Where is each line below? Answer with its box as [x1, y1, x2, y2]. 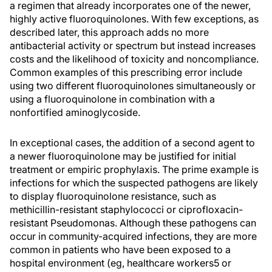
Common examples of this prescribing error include [10, 66, 242, 78]
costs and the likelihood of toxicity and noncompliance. [10, 53, 259, 65]
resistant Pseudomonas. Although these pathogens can [10, 217, 256, 229]
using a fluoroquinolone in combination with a [10, 93, 215, 105]
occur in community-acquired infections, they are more [10, 230, 257, 242]
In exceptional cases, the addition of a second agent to [10, 137, 255, 149]
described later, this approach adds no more [10, 26, 209, 38]
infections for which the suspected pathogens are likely [10, 177, 258, 189]
